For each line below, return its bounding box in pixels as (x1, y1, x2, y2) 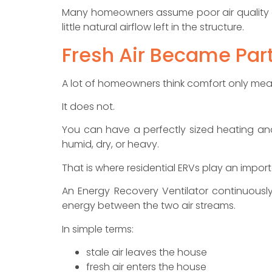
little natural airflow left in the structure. (62, 20, 244, 35)
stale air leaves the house (86, 245, 207, 260)
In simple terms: (62, 222, 134, 236)
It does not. (62, 100, 115, 114)
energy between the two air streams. (62, 199, 236, 213)
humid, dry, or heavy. (62, 137, 159, 152)
